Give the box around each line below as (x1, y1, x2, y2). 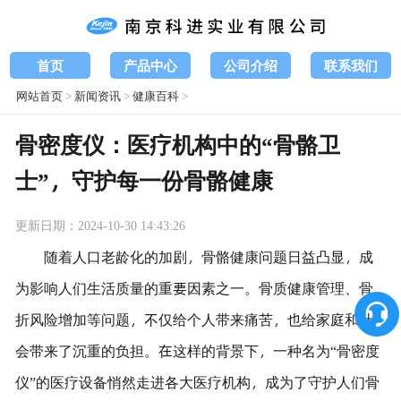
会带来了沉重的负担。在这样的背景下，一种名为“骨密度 (14, 339, 380, 361)
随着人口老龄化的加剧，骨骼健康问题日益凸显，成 (43, 245, 373, 267)
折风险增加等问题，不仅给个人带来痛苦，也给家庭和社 (14, 308, 373, 329)
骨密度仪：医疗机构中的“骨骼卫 (14, 128, 340, 160)
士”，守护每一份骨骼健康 (14, 164, 273, 196)
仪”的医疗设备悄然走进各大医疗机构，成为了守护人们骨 (14, 371, 380, 392)
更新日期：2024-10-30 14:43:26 (14, 216, 185, 234)
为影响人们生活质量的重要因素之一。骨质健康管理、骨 (14, 277, 373, 298)
